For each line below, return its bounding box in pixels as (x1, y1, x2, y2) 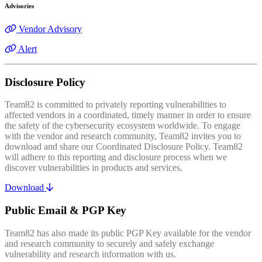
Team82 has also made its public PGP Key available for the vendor (5, 227, 251, 238)
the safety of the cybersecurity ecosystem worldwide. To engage (5, 120, 240, 131)
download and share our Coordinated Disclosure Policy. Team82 (5, 142, 243, 152)
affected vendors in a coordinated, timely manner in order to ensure (5, 110, 251, 120)
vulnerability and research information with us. (5, 249, 176, 259)
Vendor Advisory (19, 23, 82, 34)
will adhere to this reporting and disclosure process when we (5, 152, 227, 163)
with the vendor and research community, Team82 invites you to (5, 131, 241, 142)
